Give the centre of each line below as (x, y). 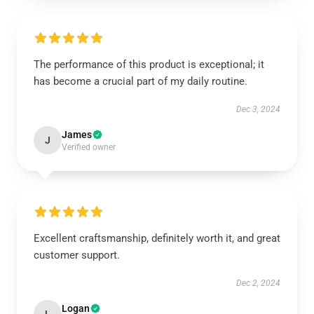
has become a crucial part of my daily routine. (141, 81)
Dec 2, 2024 (258, 283)
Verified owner (89, 147)
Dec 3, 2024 (258, 109)
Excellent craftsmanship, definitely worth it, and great (157, 238)
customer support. (77, 255)
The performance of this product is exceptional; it (149, 64)
